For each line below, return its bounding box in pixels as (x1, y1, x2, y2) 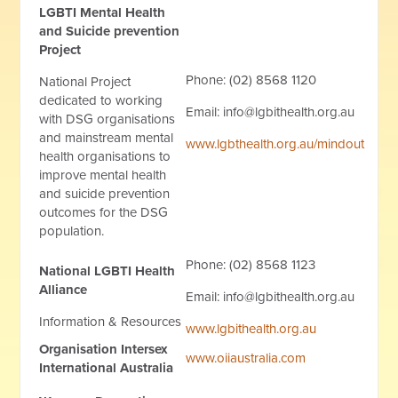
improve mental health (39, 167, 167, 184)
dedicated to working (39, 92, 163, 109)
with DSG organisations (39, 111, 176, 128)
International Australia (39, 360, 174, 377)
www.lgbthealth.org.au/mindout (186, 136, 365, 153)
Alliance (39, 282, 88, 298)
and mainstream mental (39, 130, 174, 147)
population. (39, 223, 105, 240)
